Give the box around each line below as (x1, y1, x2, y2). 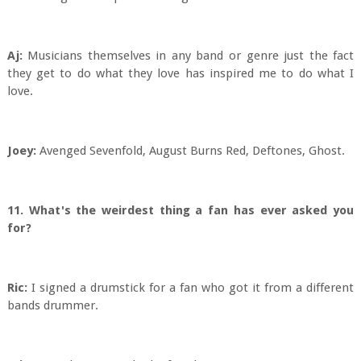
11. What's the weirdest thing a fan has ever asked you (6, 203, 355, 218)
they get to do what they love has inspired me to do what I (6, 66, 355, 81)
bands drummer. (6, 298, 98, 313)
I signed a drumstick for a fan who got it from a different (27, 280, 355, 295)
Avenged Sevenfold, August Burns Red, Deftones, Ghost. (35, 143, 345, 158)
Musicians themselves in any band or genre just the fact (22, 48, 355, 63)
